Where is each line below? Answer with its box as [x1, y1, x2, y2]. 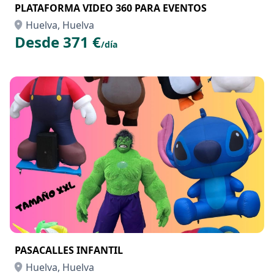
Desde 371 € [15, 32, 101, 52]
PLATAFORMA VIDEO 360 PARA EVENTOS [15, 1, 207, 15]
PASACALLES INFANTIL [15, 243, 123, 257]
